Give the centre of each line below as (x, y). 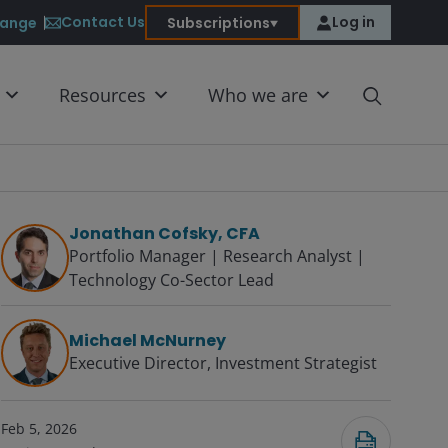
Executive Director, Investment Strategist (223, 363)
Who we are (258, 95)
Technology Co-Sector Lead (171, 280)
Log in (353, 22)
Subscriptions (218, 22)
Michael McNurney (147, 340)
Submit (52, 291)
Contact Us (103, 22)
